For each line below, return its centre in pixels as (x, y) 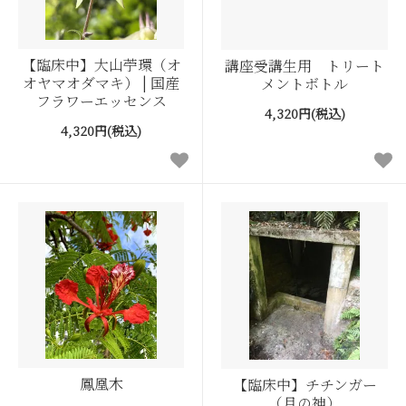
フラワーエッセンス (101, 101)
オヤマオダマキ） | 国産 (101, 82)
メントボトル (304, 83)
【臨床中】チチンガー (304, 384)
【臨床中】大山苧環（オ (101, 64)
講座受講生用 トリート (304, 65)
